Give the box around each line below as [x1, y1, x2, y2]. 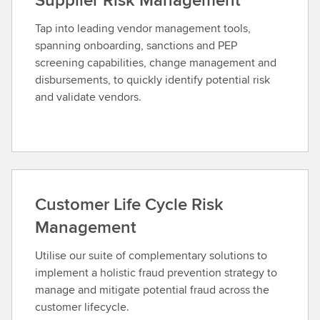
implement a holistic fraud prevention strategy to [35, 264, 277, 281]
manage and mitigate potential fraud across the [35, 281, 269, 299]
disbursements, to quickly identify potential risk [35, 71, 270, 89]
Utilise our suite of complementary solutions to [35, 247, 267, 264]
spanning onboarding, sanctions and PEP [35, 37, 237, 54]
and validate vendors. [35, 89, 141, 106]
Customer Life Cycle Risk [35, 191, 224, 217]
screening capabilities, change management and [35, 54, 276, 71]
